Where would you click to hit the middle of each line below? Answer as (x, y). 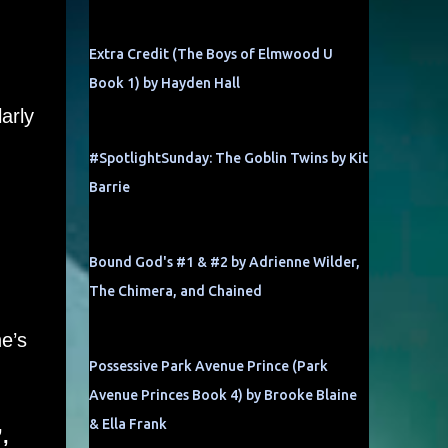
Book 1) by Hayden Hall (164, 83)
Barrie (109, 187)
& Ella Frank (127, 424)
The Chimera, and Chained (175, 291)
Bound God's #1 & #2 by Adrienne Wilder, (224, 262)
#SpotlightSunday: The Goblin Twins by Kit (228, 158)
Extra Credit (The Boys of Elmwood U (210, 54)
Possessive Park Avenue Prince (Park (208, 366)
